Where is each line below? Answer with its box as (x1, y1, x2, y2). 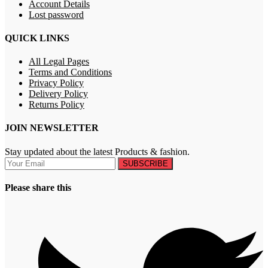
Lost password (29, 9, 84, 20)
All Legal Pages (29, 56, 89, 67)
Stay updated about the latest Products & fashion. (5, 146, 190, 157)
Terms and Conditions (29, 67, 112, 78)
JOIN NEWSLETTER (5, 123, 99, 133)
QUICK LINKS (5, 32, 69, 43)
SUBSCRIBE (123, 159, 168, 168)
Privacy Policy (29, 78, 84, 89)
